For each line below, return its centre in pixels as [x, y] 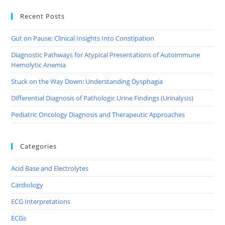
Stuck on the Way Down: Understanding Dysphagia [87, 81]
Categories [39, 146]
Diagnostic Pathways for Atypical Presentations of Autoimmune [106, 54]
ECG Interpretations [41, 201]
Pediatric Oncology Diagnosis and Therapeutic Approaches [98, 114]
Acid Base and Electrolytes [50, 168]
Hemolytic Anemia [39, 65]
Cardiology [27, 185]
